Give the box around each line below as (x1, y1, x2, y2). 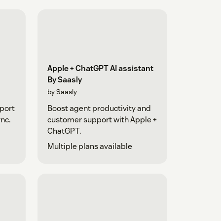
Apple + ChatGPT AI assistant (47, 63, 153, 74)
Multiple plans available (47, 141, 132, 151)
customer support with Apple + (47, 114, 157, 125)
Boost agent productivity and (47, 103, 151, 113)
